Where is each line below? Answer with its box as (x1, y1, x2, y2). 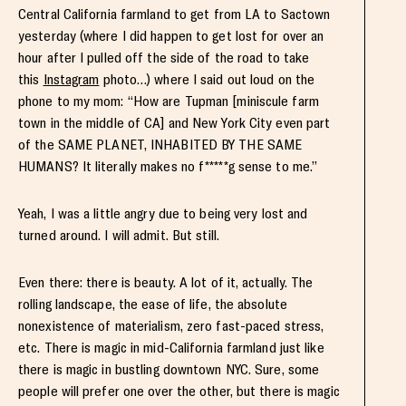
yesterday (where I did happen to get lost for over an (18, 26, 324, 44)
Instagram (43, 70, 100, 88)
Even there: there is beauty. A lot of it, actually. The (18, 273, 314, 291)
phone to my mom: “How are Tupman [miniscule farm (18, 92, 319, 110)
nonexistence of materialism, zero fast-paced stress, (18, 316, 324, 334)
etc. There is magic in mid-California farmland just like (18, 338, 324, 356)
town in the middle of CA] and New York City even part (18, 113, 331, 131)
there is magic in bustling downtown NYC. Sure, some (18, 360, 320, 378)
